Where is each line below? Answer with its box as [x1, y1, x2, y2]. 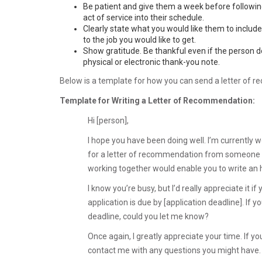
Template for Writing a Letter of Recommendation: [60, 95, 255, 105]
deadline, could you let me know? [88, 211, 209, 221]
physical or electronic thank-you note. [83, 57, 220, 67]
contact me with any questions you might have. [88, 245, 261, 255]
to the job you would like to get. [83, 35, 196, 44]
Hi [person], [88, 115, 129, 125]
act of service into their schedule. [83, 12, 204, 22]
